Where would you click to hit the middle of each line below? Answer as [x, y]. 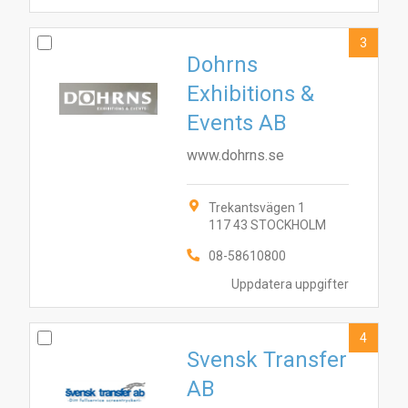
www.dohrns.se [235, 155]
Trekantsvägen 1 [257, 208]
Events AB [237, 123]
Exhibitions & [250, 94]
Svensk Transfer [267, 360]
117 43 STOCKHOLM [267, 225]
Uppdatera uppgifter [290, 284]
